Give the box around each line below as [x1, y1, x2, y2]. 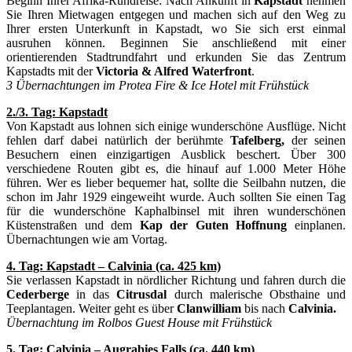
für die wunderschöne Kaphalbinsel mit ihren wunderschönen [6, 203, 346, 218]
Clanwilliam [177, 301, 241, 315]
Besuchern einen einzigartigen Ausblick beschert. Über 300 [6, 147, 346, 161]
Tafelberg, [230, 133, 285, 147]
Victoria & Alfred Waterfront [96, 64, 251, 78]
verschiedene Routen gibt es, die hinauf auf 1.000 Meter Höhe [6, 161, 346, 175]
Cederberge [6, 287, 69, 301]
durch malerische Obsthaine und [167, 287, 346, 301]
